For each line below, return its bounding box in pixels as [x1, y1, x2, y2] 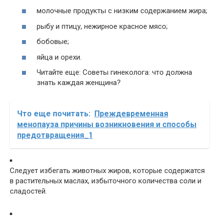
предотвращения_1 [17, 131, 93, 140]
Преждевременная [94, 109, 168, 119]
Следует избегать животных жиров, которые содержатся [10, 166, 205, 175]
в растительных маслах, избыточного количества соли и [10, 176, 201, 186]
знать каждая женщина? [37, 78, 121, 88]
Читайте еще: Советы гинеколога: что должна [37, 68, 192, 77]
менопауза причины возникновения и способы [17, 120, 197, 130]
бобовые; [37, 37, 69, 46]
